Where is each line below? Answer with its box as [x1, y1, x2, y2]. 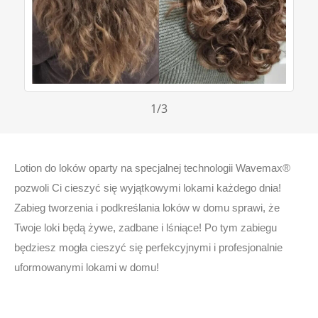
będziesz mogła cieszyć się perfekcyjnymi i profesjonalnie [14, 241, 283, 253]
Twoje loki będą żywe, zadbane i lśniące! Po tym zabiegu [14, 221, 277, 234]
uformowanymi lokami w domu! [14, 261, 159, 273]
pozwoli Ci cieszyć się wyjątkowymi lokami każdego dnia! [14, 182, 281, 194]
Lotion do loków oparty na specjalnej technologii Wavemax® [14, 162, 290, 174]
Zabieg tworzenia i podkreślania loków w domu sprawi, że [14, 202, 280, 214]
